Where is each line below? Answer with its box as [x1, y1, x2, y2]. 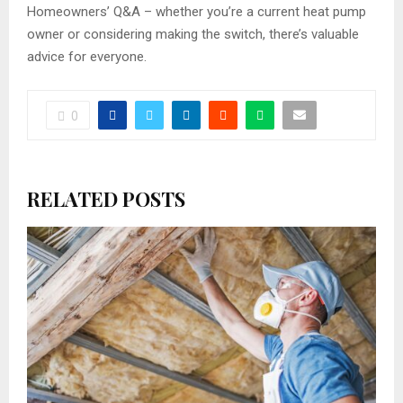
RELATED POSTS [27, 185, 185, 213]
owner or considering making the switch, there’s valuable [27, 26, 359, 43]
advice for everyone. [27, 49, 147, 66]
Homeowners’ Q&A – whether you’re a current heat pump [27, 4, 366, 21]
